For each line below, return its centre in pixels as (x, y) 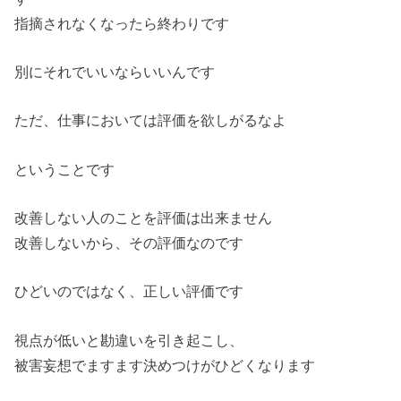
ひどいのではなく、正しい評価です (129, 291)
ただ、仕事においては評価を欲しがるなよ (151, 120)
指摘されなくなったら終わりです (122, 23)
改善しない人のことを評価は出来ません (144, 218)
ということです (65, 169)
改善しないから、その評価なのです (129, 243)
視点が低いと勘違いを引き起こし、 (129, 340)
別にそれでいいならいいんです (115, 71)
